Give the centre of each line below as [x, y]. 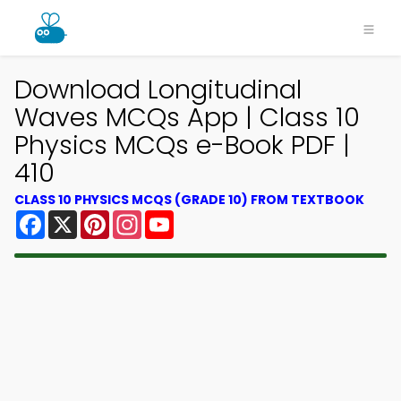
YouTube [204, 217]
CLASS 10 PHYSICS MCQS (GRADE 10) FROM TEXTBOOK [189, 200]
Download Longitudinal [158, 90]
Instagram [178, 217]
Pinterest [141, 217]
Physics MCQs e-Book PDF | [182, 145]
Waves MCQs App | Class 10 [187, 117]
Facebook [80, 217]
